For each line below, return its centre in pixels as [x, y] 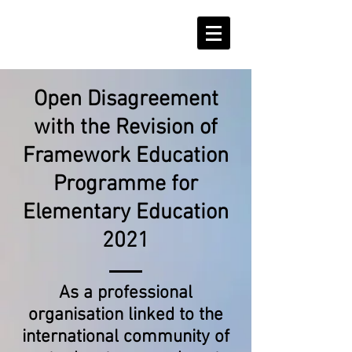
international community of [126, 337]
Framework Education [126, 156]
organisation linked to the [126, 315]
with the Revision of [126, 128]
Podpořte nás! [61, 33]
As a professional [126, 293]
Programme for [126, 185]
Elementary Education [126, 213]
